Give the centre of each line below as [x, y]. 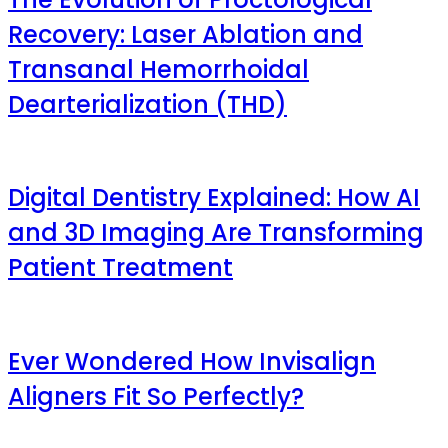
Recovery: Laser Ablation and [185, 34]
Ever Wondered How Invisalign [192, 362]
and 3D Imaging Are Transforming [216, 233]
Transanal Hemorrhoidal [158, 69]
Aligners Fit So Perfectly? [156, 397]
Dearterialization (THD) [147, 104]
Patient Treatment [120, 268]
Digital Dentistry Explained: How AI [214, 198]
